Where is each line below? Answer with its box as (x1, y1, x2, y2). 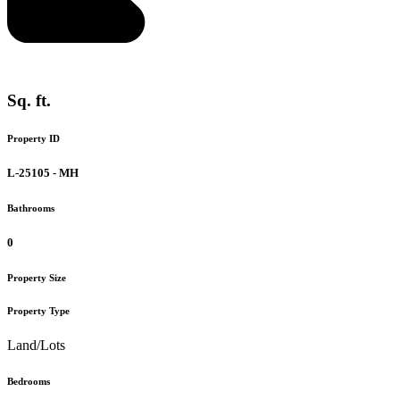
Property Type (7, 304, 70, 316)
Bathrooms (7, 202, 54, 213)
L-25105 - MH (7, 165, 79, 179)
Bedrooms (7, 376, 50, 387)
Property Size (7, 271, 66, 283)
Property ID (7, 132, 60, 144)
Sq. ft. (7, 90, 51, 110)
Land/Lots (7, 337, 65, 354)
